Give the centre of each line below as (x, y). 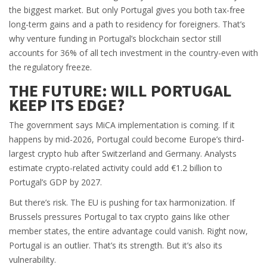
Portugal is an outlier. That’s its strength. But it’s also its (116, 246)
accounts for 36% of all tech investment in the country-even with (133, 53)
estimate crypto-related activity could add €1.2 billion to (116, 168)
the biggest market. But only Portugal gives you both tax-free (127, 10)
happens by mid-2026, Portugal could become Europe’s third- (127, 139)
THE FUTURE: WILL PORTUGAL (120, 91)
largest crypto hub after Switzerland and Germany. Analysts (123, 154)
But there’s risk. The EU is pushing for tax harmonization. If (122, 203)
